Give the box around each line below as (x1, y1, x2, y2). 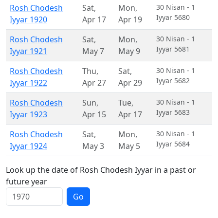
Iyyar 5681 (156, 44, 190, 54)
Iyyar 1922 (10, 77, 47, 88)
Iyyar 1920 (10, 14, 47, 25)
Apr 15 (82, 109, 106, 120)
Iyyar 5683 (156, 108, 190, 117)
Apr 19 (118, 14, 142, 25)
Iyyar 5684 (156, 139, 190, 148)
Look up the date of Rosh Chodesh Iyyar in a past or (6, 164, 196, 175)
